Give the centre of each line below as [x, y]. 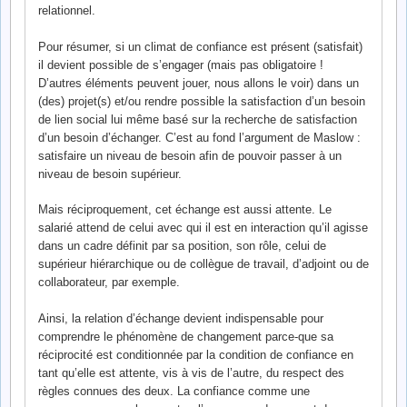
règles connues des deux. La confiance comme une [174, 391]
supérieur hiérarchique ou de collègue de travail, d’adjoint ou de [203, 264]
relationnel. [67, 11]
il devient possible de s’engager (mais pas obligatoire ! [181, 65]
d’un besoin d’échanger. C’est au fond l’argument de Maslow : [199, 137]
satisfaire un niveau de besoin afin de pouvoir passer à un [190, 155]
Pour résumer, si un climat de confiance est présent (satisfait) [200, 46]
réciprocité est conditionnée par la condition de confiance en [196, 354]
